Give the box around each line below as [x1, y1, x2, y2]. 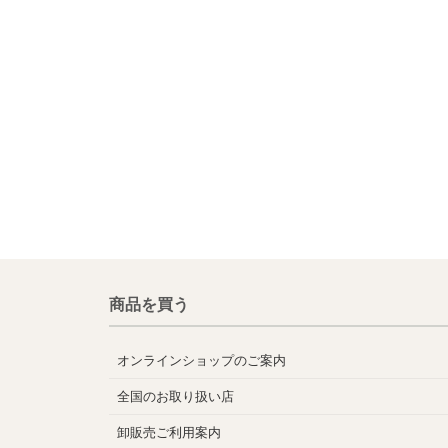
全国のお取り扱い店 [117, 389, 234, 405]
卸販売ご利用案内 [117, 425, 221, 441]
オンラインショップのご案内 [117, 353, 286, 369]
